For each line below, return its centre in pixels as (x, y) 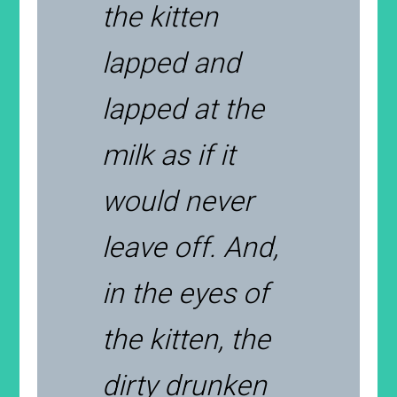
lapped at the (183, 109)
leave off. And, (191, 247)
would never (178, 201)
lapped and (171, 63)
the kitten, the (187, 339)
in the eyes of (186, 293)
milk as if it (169, 155)
